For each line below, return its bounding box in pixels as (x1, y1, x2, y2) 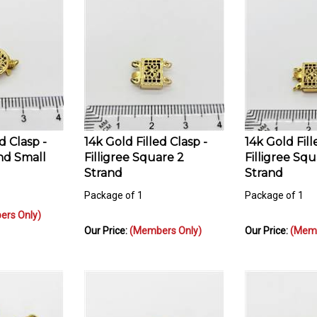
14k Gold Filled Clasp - (84, 128, 207, 142)
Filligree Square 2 (84, 144, 184, 158)
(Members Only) (129, 218, 202, 230)
